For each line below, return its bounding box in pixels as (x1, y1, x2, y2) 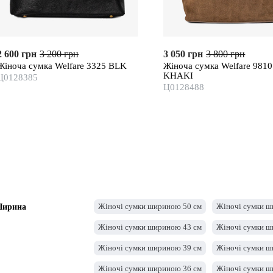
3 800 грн (206, 48, 246, 59)
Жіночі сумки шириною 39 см (98, 243, 202, 252)
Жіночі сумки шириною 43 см (98, 222, 202, 232)
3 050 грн (163, 48, 204, 59)
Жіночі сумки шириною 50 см (98, 202, 202, 211)
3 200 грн (40, 48, 79, 59)
